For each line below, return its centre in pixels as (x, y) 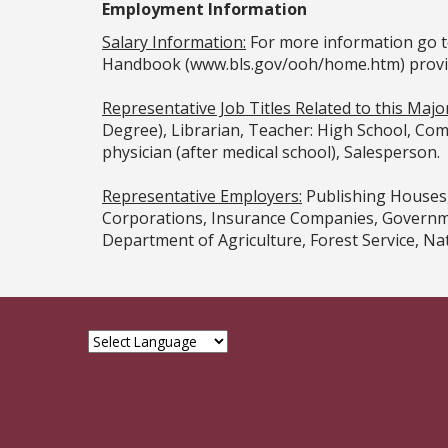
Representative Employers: (202, 196)
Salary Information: (174, 42)
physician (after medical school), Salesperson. (271, 152)
